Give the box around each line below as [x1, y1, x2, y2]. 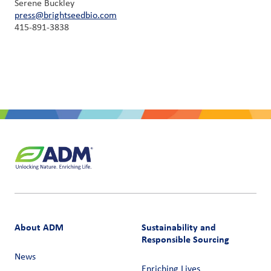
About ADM [15, 221, 64, 233]
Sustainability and [142, 221, 216, 233]
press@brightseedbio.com [15, 11, 117, 21]
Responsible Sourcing [142, 233, 229, 246]
